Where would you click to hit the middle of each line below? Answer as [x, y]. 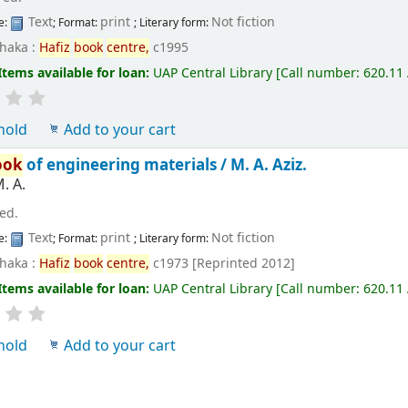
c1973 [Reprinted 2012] [223, 264]
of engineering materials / [127, 165]
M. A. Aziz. [269, 165]
